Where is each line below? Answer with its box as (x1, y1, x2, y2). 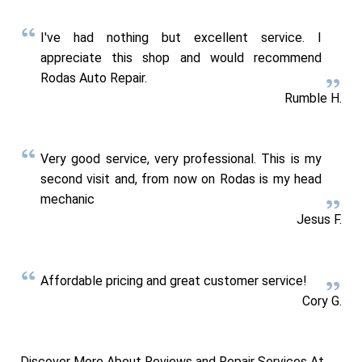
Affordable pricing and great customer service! (40, 272, 307, 288)
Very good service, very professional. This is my (40, 151, 322, 167)
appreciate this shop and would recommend (40, 49, 322, 65)
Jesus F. (297, 212, 342, 228)
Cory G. (302, 293, 342, 309)
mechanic (40, 192, 95, 208)
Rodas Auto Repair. (40, 69, 147, 86)
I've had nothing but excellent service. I (40, 29, 322, 45)
